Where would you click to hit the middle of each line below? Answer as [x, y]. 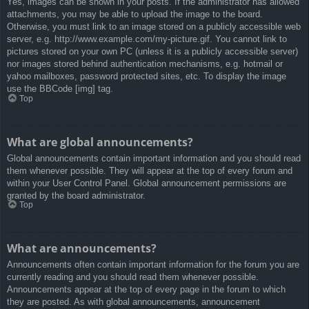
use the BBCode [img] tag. [60, 89]
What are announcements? [82, 249]
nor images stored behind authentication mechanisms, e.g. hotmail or [145, 64]
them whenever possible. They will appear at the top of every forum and [150, 170]
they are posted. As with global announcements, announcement [133, 302]
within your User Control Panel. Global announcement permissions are [147, 183]
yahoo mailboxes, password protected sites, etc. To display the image [147, 77]
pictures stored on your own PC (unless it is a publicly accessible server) [152, 52]
